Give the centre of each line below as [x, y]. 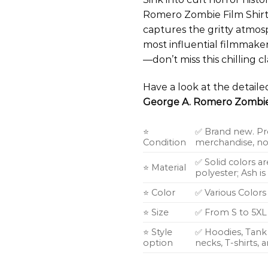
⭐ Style [158, 232]
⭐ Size [156, 212]
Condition [165, 142]
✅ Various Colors [231, 192]
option [158, 243]
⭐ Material [165, 167]
